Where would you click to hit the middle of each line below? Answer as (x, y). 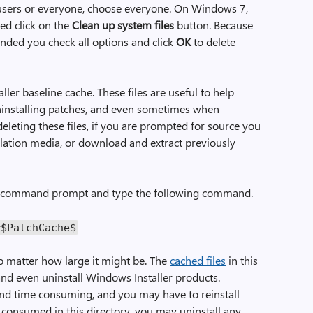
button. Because (214, 25)
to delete (213, 42)
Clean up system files (123, 25)
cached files (198, 260)
